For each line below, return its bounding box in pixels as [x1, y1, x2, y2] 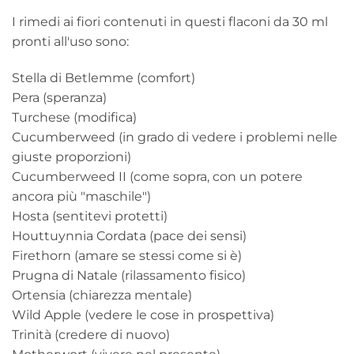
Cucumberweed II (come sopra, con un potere [12, 169, 303, 185]
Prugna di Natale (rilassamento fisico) [12, 268, 246, 284]
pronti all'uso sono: [12, 34, 129, 50]
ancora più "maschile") [12, 189, 151, 205]
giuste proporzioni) [12, 149, 131, 165]
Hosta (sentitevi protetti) [12, 209, 168, 224]
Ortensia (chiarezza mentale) [12, 288, 192, 303]
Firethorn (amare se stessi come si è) [12, 248, 242, 264]
